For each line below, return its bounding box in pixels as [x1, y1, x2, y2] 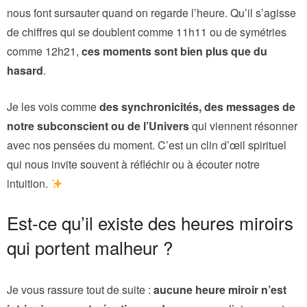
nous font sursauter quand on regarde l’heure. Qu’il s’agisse [7, 4, 296, 21]
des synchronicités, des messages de [99, 98, 295, 114]
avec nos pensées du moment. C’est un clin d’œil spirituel [7, 136, 286, 153]
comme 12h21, [7, 42, 82, 59]
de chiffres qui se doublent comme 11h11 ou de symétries [7, 23, 286, 40]
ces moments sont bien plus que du [82, 42, 267, 59]
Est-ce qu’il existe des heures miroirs [7, 209, 293, 235]
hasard [7, 62, 43, 78]
